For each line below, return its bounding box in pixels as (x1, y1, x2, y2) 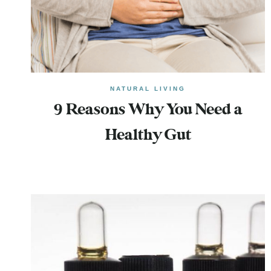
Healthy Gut (105, 127, 191, 145)
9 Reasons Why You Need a (53, 102, 243, 119)
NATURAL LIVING (110, 85, 186, 93)
